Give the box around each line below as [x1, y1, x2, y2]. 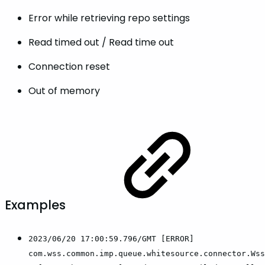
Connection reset [28, 59, 110, 73]
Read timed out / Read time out [28, 35, 174, 49]
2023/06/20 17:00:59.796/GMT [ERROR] [28, 234, 194, 244]
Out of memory [28, 83, 100, 98]
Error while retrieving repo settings [28, 11, 190, 25]
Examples [5, 196, 69, 214]
